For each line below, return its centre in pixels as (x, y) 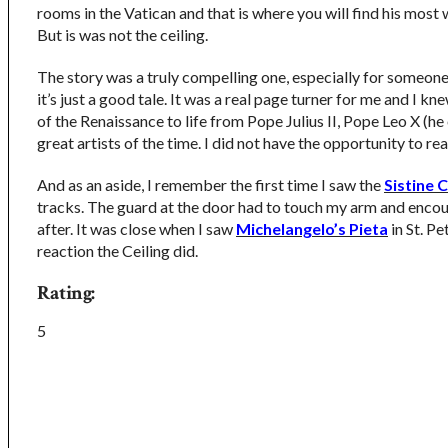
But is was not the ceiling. (122, 34)
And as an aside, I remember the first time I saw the (210, 184)
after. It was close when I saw (136, 228)
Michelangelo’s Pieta (312, 228)
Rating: (66, 293)
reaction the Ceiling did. (117, 250)
